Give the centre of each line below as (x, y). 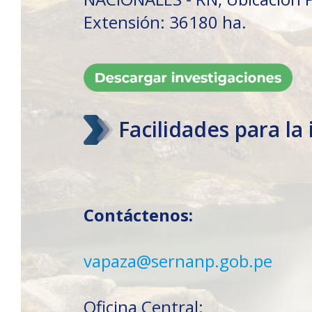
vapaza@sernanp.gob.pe (178, 261)
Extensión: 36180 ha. (165, 22)
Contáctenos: (138, 215)
